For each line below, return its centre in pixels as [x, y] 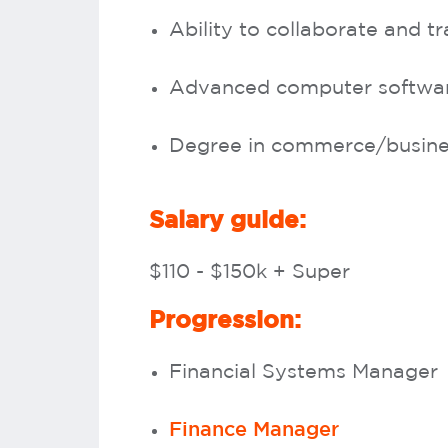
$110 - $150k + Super [249, 271]
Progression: [225, 320]
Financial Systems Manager [303, 371]
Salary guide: [227, 220]
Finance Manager [254, 429]
